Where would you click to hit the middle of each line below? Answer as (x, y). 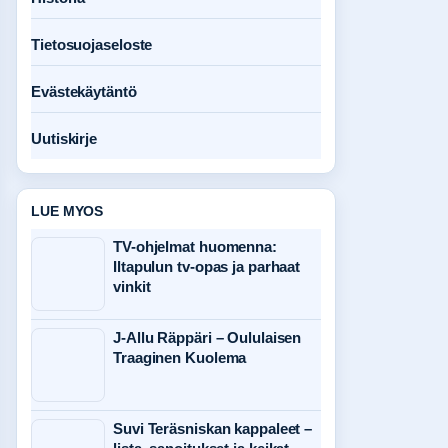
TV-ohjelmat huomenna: (195, 246)
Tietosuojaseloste (92, 44)
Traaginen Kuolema (180, 357)
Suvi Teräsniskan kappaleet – (213, 428)
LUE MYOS (67, 211)
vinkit (132, 286)
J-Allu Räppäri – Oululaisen (207, 337)
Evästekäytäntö (84, 91)
